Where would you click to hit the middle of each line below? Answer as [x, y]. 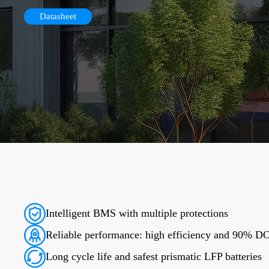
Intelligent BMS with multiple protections [137, 213]
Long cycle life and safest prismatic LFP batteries [154, 256]
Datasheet [58, 16]
